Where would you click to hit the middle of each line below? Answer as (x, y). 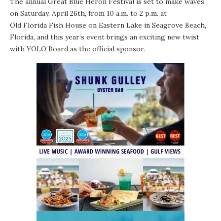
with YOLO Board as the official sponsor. (77, 49)
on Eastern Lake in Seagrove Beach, (146, 25)
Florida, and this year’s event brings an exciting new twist (105, 37)
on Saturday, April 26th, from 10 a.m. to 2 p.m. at (88, 13)
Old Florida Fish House (48, 25)
